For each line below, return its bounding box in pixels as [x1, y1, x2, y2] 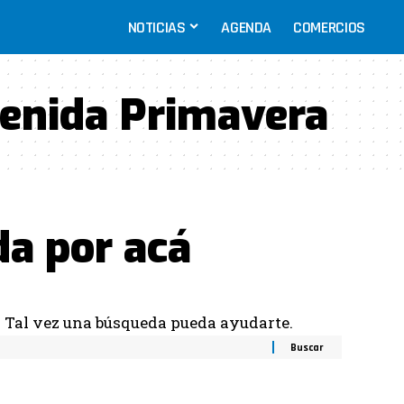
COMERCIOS [293, 16, 365, 38]
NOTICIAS [127, 16, 186, 38]
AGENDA [221, 16, 272, 38]
